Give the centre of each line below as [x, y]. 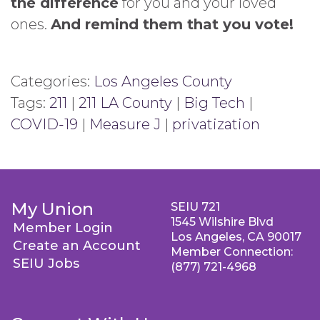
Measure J [125, 125]
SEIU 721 [195, 207]
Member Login [63, 228]
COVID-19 [44, 125]
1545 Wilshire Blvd [222, 222]
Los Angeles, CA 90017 [236, 237]
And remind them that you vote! [172, 25]
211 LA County [125, 103]
